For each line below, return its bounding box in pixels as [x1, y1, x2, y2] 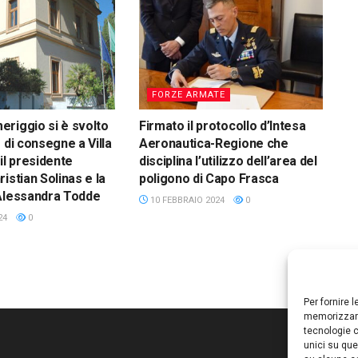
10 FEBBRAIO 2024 [147, 195, 225, 206]
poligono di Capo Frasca [138, 171, 279, 187]
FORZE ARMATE [151, 89, 225, 101]
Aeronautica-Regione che [138, 136, 288, 152]
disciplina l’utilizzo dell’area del [138, 153, 317, 169]
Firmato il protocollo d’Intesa [138, 118, 306, 134]
